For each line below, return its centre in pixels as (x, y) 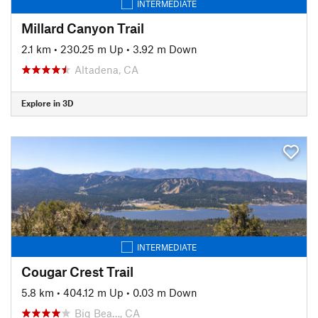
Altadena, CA (106, 69)
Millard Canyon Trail (83, 28)
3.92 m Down (165, 49)
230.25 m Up (92, 49)
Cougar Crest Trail (77, 271)
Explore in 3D (47, 103)
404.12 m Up (93, 292)
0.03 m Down (165, 292)
